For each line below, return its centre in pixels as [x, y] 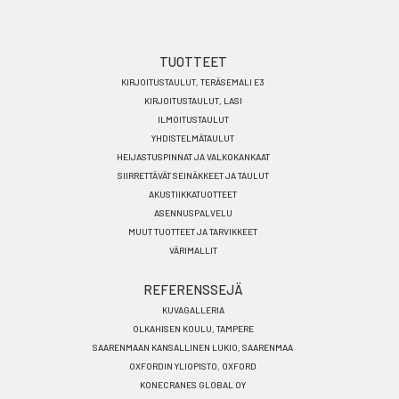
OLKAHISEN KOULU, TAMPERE [193, 328]
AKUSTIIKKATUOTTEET [193, 194]
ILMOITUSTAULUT [193, 119]
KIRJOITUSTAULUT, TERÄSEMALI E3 [193, 81]
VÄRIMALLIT [193, 250]
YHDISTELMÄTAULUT [193, 138]
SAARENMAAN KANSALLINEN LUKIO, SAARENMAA [193, 347]
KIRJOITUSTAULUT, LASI [193, 100]
